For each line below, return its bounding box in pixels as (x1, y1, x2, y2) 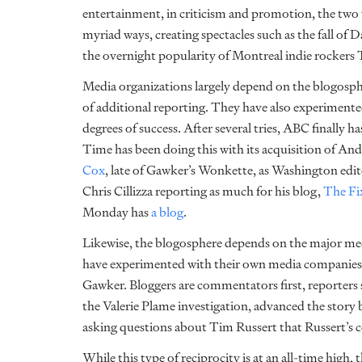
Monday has (82, 202, 151, 222)
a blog (151, 202, 183, 222)
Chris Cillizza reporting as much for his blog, (82, 181, 323, 201)
